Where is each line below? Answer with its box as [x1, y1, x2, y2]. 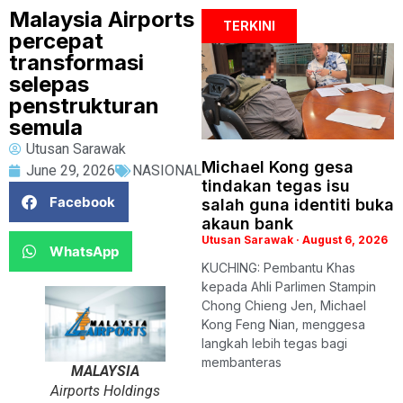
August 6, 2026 [300, 233, 388, 246]
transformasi [9, 49, 144, 76]
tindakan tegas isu [201, 176, 350, 195]
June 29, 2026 [26, 162, 115, 179]
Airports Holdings [50, 382, 160, 399]
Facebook [49, 193, 115, 210]
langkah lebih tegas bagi [201, 336, 347, 351]
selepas [9, 71, 89, 97]
